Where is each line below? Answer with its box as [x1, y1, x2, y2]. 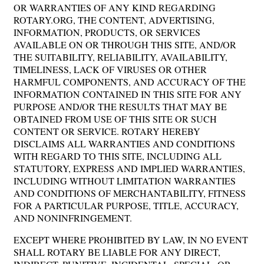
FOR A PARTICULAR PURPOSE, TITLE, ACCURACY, [14, 199, 239, 212]
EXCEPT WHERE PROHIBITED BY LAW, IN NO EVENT [14, 233, 248, 246]
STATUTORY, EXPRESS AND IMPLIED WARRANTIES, [14, 161, 245, 174]
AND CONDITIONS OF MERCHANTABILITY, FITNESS [14, 186, 246, 199]
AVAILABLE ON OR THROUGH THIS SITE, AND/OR [14, 38, 236, 51]
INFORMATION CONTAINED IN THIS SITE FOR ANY [14, 87, 242, 100]
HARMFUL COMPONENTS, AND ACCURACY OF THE [14, 75, 246, 88]
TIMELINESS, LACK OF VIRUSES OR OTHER [14, 62, 207, 75]
